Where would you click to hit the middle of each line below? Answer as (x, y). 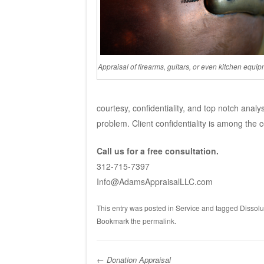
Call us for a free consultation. (157, 151)
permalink (158, 220)
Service (187, 207)
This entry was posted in (136, 207)
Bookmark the (119, 220)
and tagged (220, 207)
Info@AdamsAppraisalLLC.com (154, 181)
